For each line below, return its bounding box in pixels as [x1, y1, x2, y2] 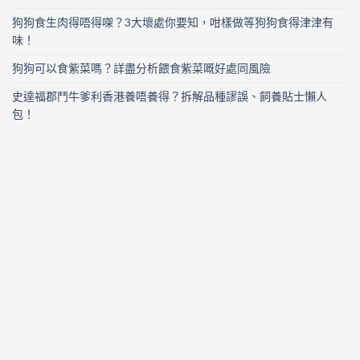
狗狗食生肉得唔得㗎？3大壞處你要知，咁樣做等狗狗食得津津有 [12, 14, 333, 29]
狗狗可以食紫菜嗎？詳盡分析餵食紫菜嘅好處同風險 [12, 60, 271, 75]
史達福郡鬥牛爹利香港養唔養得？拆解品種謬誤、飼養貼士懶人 [12, 88, 327, 103]
